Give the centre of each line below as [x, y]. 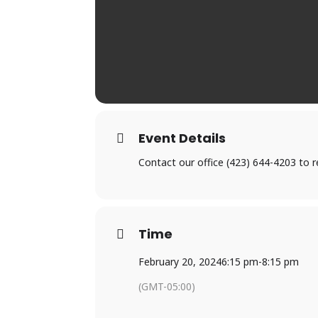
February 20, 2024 [180, 261]
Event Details [182, 138]
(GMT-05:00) [167, 286]
